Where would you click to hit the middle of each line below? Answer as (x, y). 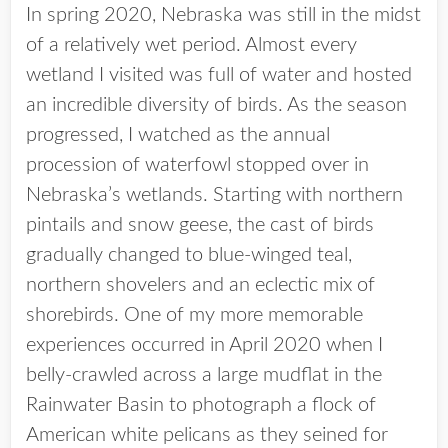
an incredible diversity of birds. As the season (216, 105)
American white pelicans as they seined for (207, 435)
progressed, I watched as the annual (178, 135)
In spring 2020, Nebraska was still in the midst (223, 15)
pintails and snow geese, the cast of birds (200, 225)
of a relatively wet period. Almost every (191, 45)
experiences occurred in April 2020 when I (204, 345)
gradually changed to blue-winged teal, (189, 255)
